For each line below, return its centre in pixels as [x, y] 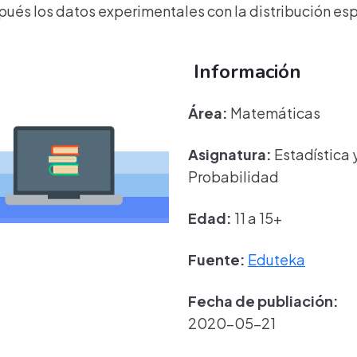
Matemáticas [274, 113]
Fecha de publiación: [263, 301]
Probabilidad [233, 177]
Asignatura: [230, 154]
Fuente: [217, 259]
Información [245, 72]
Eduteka [277, 259]
